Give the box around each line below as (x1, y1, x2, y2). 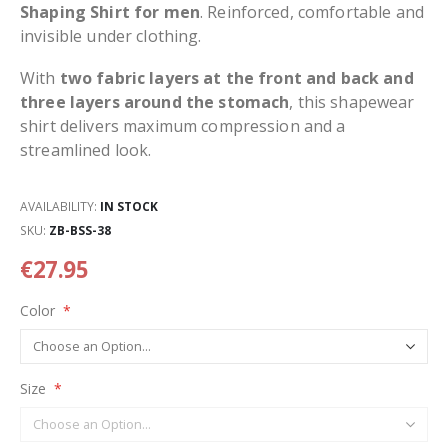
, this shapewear (289, 91, 415, 114)
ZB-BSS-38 (49, 222, 111, 240)
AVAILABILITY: (20, 197, 97, 215)
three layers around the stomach (20, 91, 290, 114)
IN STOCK (100, 197, 158, 215)
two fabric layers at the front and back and (59, 67, 414, 90)
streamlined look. (20, 139, 152, 162)
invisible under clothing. (20, 24, 202, 47)
